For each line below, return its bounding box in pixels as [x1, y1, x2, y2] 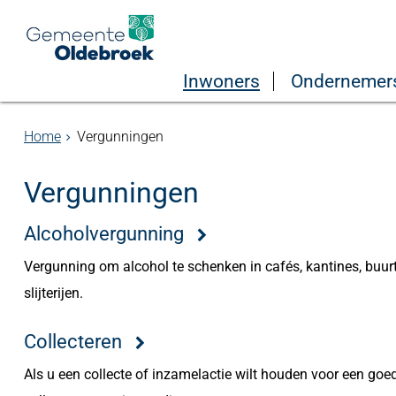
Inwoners [183, 71, 260, 92]
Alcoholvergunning [23, 222, 184, 245]
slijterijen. [23, 285, 83, 301]
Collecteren [23, 330, 122, 353]
